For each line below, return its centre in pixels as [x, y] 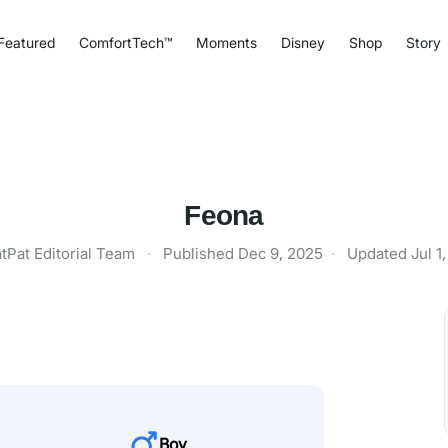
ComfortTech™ [125, 42]
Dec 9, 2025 [280, 253]
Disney [302, 42]
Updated [379, 253]
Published [200, 253]
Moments [226, 42]
